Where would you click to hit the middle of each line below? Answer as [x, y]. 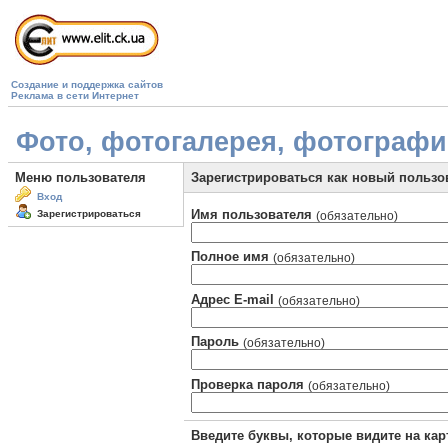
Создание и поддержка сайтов [87, 84]
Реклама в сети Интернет [75, 95]
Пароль [217, 341]
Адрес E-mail [234, 299]
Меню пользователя [80, 177]
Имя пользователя [253, 214]
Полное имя [232, 256]
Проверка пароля [249, 384]
